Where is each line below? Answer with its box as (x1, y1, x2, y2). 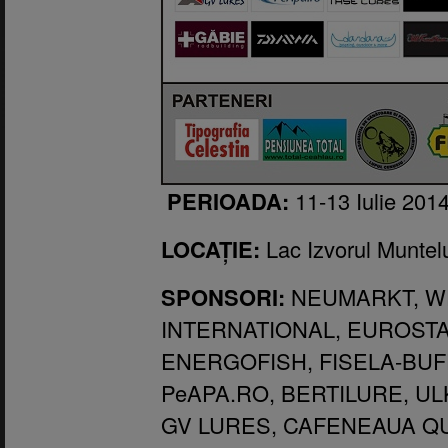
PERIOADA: (167, 184, 295, 217)
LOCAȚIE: (161, 232, 266, 265)
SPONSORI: (161, 280, 285, 313)
